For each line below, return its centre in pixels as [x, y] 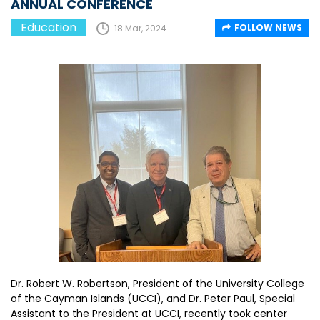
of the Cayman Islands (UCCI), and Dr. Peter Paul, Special [153, 299]
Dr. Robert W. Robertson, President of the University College [157, 284]
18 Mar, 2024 [140, 28]
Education [49, 27]
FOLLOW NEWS [268, 27]
